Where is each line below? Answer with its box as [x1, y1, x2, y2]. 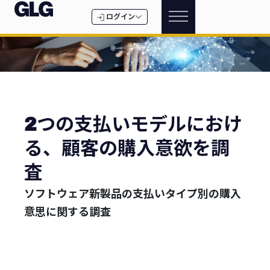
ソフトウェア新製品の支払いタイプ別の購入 [24, 187, 241, 202]
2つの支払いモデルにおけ [24, 115, 242, 136]
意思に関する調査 [24, 205, 111, 220]
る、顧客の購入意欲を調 [24, 139, 230, 160]
